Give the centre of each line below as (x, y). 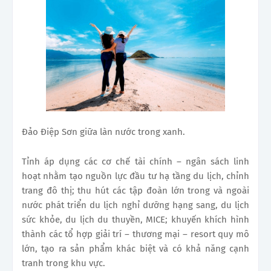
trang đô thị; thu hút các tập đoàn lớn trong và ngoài (135, 190)
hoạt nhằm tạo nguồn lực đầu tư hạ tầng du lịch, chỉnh (135, 176)
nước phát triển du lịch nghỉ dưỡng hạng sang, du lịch (135, 205)
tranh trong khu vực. (64, 263)
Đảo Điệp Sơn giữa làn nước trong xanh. (103, 132)
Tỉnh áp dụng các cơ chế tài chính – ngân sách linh (135, 161)
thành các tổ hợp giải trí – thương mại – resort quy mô (135, 234)
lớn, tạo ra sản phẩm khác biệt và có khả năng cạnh (135, 248)
